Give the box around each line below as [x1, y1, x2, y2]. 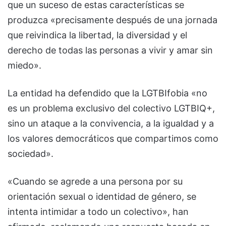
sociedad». [8, 148, 53, 159]
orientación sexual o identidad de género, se [8, 191, 196, 202]
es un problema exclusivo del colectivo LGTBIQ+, [8, 103, 215, 114]
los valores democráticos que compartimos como [8, 133, 218, 144]
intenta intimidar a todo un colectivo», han [8, 206, 189, 217]
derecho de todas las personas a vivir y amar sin [8, 45, 213, 56]
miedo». [8, 60, 41, 71]
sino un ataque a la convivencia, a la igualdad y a [8, 118, 214, 129]
